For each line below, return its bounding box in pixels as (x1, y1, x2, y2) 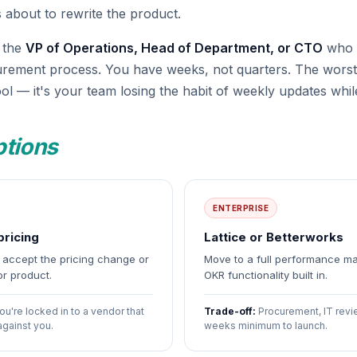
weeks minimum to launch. (204, 320, 328, 331)
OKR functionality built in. (204, 269, 328, 281)
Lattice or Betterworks (204, 229, 343, 245)
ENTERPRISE (213, 203, 269, 213)
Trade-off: (204, 305, 256, 317)
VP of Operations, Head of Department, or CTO (25, 40, 323, 56)
